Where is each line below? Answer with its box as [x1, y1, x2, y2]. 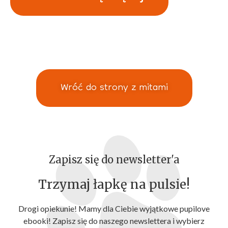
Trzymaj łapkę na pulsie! [38, 177, 190, 193]
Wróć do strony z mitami [60, 76, 168, 99]
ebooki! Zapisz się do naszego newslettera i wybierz [23, 216, 205, 226]
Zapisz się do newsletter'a [48, 153, 180, 166]
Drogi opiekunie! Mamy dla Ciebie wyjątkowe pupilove [18, 204, 210, 214]
